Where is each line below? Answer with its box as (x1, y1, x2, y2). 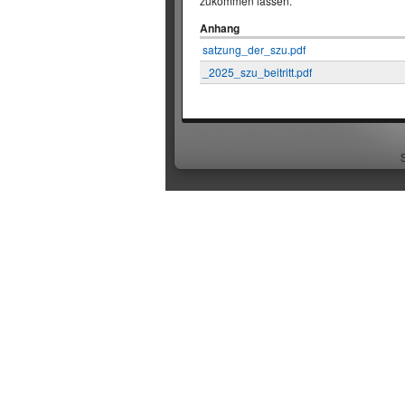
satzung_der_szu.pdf (202, 42, 306, 58)
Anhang (199, 20, 240, 37)
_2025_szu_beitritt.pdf (202, 64, 312, 80)
